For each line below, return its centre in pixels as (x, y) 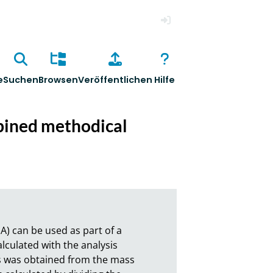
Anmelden (179, 38)
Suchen (20, 80)
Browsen (58, 80)
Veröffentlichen (115, 80)
